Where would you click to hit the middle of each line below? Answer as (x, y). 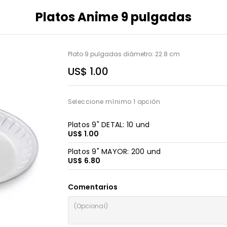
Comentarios (92, 187)
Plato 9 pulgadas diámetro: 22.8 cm (124, 54)
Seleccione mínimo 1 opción (114, 102)
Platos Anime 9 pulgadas (113, 17)
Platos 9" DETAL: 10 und (109, 125)
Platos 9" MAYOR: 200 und (114, 152)
